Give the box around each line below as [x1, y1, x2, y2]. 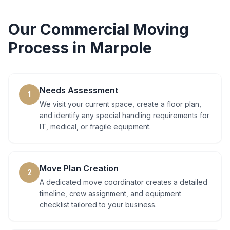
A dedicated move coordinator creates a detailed [40, 178, 207, 186]
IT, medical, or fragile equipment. [40, 122, 151, 131]
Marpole [90, 39, 152, 57]
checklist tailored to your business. [40, 200, 157, 209]
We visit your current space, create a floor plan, [40, 100, 201, 108]
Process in [8, 39, 90, 57]
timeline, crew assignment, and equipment [40, 189, 181, 198]
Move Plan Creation [40, 163, 119, 174]
